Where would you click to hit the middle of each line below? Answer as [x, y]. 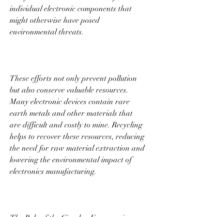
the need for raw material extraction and [77, 148]
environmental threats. [48, 32]
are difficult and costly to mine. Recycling [76, 125]
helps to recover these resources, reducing [77, 136]
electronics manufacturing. [54, 171]
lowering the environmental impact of [71, 160]
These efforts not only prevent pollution [73, 78]
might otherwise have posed [55, 20]
